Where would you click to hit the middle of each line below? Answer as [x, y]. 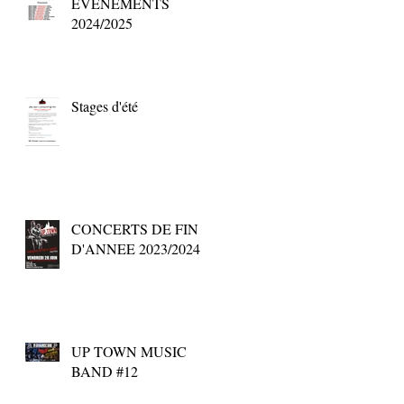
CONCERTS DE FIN [135, 228]
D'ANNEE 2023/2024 [136, 248]
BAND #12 [105, 371]
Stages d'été [105, 106]
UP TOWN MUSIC [129, 351]
